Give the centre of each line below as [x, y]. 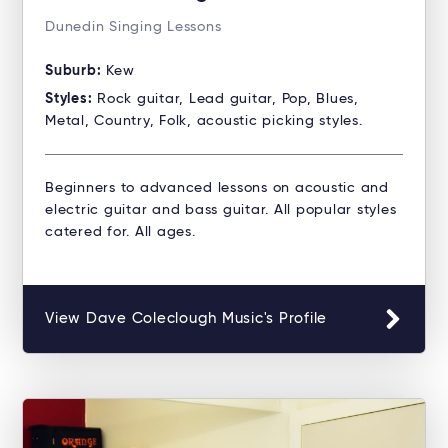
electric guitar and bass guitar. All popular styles [221, 210]
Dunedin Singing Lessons [133, 27]
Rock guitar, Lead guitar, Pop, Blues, [228, 99]
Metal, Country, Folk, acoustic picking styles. [204, 121]
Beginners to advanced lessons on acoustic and [217, 188]
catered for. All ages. [120, 232]
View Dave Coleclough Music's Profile [186, 319]
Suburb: [75, 71]
